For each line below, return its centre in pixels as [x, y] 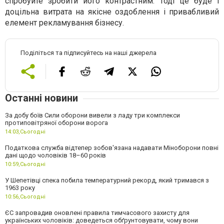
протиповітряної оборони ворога [56, 123]
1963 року [20, 188]
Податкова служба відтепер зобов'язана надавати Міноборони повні [112, 148]
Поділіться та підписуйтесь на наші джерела [88, 53]
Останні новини [41, 98]
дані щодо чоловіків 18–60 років [55, 155]
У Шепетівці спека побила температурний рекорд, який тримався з [107, 180]
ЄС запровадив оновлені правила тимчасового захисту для [97, 213]
